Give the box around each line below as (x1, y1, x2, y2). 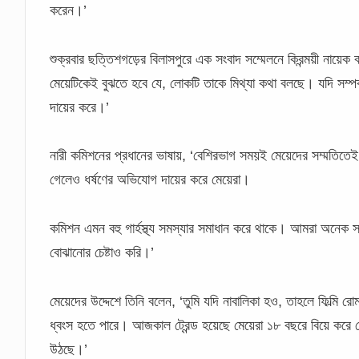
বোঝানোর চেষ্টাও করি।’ (50, 244, 155, 260)
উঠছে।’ (50, 341, 88, 357)
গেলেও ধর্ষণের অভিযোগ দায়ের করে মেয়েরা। (50, 171, 251, 188)
